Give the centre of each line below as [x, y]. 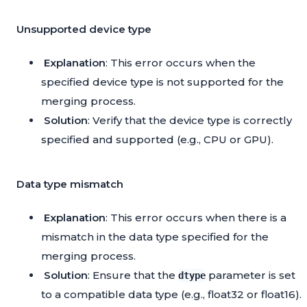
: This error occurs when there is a [196, 218]
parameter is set [250, 275]
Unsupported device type [84, 29]
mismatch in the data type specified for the [155, 237]
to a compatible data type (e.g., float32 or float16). [171, 295]
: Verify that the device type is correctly [190, 121]
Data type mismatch [70, 184]
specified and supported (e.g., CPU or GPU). [157, 140]
